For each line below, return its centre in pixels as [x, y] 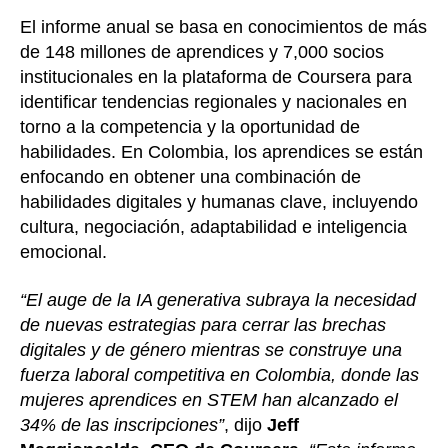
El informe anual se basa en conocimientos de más [223, 27]
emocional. [63, 252]
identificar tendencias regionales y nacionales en [213, 102]
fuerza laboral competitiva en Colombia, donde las [219, 374]
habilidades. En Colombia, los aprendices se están [221, 152]
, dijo [245, 424]
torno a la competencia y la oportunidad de [190, 127]
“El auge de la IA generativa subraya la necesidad [218, 299]
